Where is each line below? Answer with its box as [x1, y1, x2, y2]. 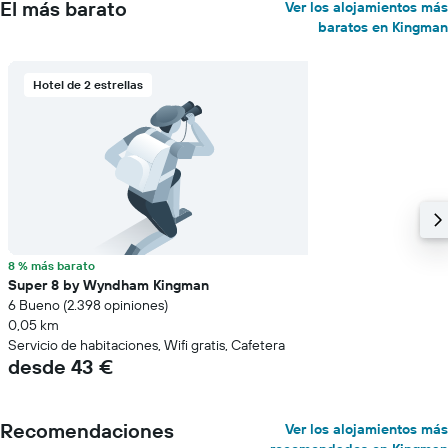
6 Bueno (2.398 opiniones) [8, 296, 168, 314]
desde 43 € [8, 354, 113, 379]
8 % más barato [8, 258, 95, 273]
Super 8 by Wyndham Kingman [8, 276, 209, 294]
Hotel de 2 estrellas [33, 77, 143, 92]
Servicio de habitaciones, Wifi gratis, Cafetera [8, 336, 285, 354]
